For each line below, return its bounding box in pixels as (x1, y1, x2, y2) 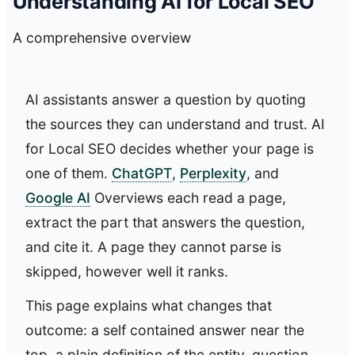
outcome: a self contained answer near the (25, 322, 304, 339)
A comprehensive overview (13, 29, 191, 47)
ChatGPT (112, 165, 172, 182)
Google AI (25, 189, 90, 207)
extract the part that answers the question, (25, 214, 305, 231)
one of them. (25, 165, 112, 182)
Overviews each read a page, (90, 189, 286, 207)
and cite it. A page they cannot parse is (25, 239, 281, 256)
